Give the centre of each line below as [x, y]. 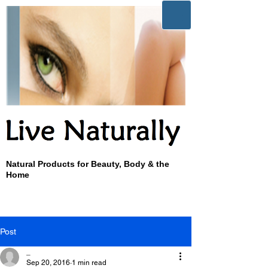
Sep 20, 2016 [48, 263]
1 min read [89, 263]
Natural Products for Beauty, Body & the [88, 164]
